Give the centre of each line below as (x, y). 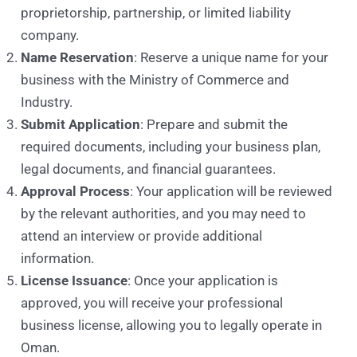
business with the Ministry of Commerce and (155, 79)
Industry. (47, 102)
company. (50, 35)
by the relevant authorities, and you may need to (164, 213)
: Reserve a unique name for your (231, 57)
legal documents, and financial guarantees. (149, 169)
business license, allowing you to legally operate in (172, 325)
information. (58, 258)
